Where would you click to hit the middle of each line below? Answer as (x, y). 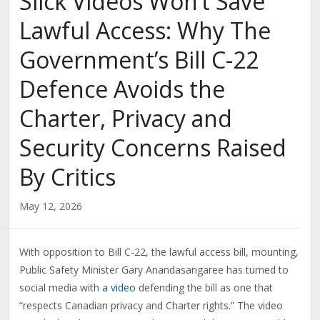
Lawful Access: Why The (145, 31)
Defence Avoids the (122, 89)
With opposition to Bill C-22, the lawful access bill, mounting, (159, 252)
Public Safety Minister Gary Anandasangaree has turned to (154, 270)
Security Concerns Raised (152, 148)
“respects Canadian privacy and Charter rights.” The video (151, 306)
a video (119, 288)
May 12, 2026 (50, 206)
